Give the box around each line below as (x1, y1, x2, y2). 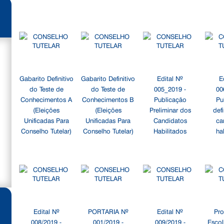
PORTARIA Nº (87, 206, 128, 215)
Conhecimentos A (20, 94, 72, 103)
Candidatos (153, 115, 187, 124)
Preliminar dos (149, 105, 191, 114)
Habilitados (153, 126, 187, 135)
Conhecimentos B (82, 94, 134, 103)
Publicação (153, 94, 186, 103)
